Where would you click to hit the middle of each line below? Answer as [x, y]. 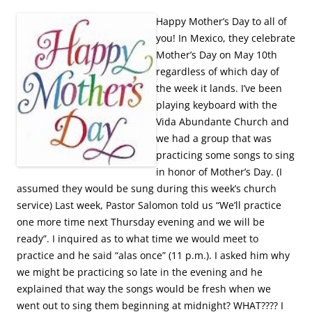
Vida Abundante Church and [223, 121]
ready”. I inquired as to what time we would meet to [138, 238]
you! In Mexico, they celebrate [226, 38]
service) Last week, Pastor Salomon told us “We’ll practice [149, 205]
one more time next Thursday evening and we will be [141, 221]
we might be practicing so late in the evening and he [140, 272]
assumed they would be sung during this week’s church [147, 188]
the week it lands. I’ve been [219, 88]
